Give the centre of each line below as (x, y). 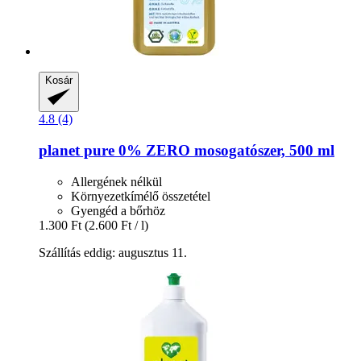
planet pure (77, 150)
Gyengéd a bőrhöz (118, 210)
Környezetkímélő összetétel (141, 196)
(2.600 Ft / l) (116, 225)
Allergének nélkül (116, 181)
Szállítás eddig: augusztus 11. (113, 252)
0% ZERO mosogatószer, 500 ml (224, 150)
